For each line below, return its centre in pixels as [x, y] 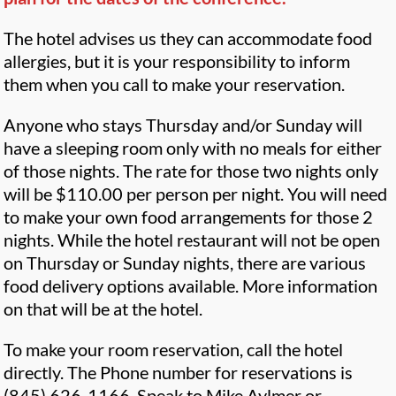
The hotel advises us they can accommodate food [188, 38]
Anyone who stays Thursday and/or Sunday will [183, 125]
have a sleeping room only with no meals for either [193, 148]
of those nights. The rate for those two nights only [191, 171]
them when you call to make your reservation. [175, 84]
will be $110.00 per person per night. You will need [196, 194]
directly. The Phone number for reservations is [179, 373]
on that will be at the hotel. [103, 309]
